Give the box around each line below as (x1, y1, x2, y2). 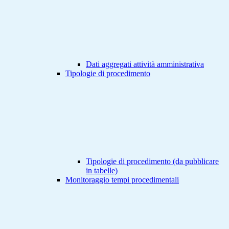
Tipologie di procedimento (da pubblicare (86, 157, 219, 166)
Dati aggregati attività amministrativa (86, 60, 204, 69)
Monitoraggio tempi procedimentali (65, 175, 179, 185)
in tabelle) (86, 166, 118, 175)
